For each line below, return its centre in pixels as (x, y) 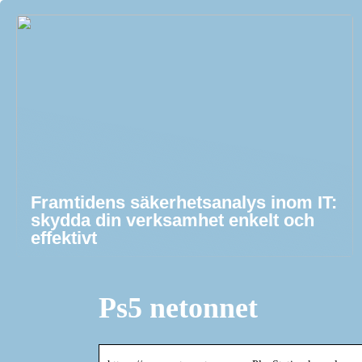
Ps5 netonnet (178, 308)
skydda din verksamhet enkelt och (173, 220)
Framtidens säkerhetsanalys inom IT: (184, 202)
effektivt (64, 238)
